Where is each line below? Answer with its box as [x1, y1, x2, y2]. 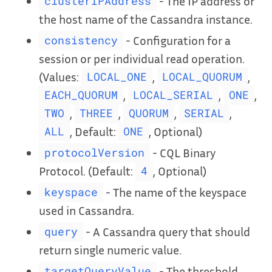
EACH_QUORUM [44, 88, 118, 103]
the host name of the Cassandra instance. [39, 11, 253, 26]
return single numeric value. [39, 242, 182, 257]
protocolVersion [44, 146, 144, 160]
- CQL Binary [149, 144, 216, 160]
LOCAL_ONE [86, 70, 147, 84]
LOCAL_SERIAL [133, 88, 214, 103]
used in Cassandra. [39, 202, 134, 217]
